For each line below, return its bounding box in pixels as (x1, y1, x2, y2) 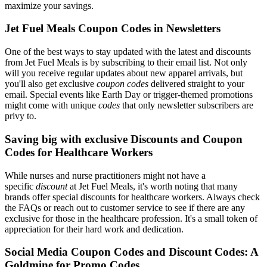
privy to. (5, 111, 36, 122)
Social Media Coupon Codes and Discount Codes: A (5, 246, 258, 259)
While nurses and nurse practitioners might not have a (5, 170, 206, 181)
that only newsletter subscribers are (120, 100, 253, 111)
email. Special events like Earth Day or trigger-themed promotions (5, 89, 253, 100)
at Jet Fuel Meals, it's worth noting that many (67, 181, 238, 191)
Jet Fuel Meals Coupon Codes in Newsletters (5, 22, 221, 35)
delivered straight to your (148, 79, 244, 89)
